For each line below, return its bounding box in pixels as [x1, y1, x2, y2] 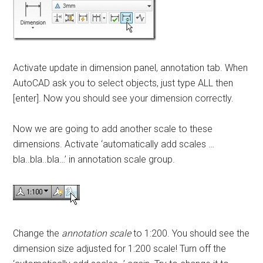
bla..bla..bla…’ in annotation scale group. [13, 154, 176, 166]
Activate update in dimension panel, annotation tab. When [13, 62, 248, 74]
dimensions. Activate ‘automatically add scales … [13, 139, 215, 150]
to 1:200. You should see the [131, 228, 250, 240]
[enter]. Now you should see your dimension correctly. [13, 93, 234, 104]
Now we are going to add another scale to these [13, 123, 213, 135]
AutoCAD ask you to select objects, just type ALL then [13, 77, 234, 89]
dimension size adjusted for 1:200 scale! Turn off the [13, 243, 227, 255]
